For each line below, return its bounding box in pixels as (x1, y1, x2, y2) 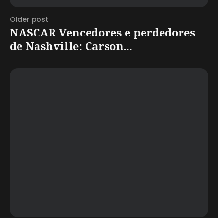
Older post (10, 14, 48, 24)
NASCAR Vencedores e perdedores (10, 24, 195, 39)
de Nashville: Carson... (10, 38, 132, 53)
